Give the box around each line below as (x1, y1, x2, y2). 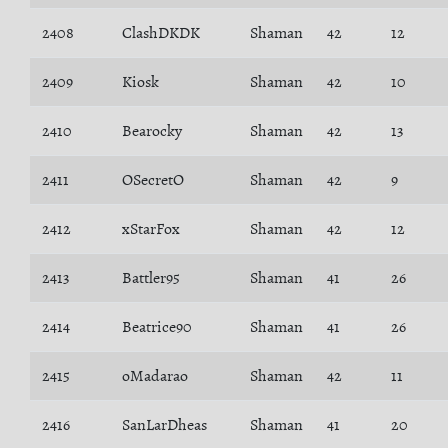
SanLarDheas (122, 414, 207, 436)
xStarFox (122, 218, 180, 240)
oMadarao (122, 365, 188, 387)
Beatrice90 (122, 316, 192, 338)
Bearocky (122, 120, 182, 142)
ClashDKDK (122, 22, 200, 44)
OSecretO (122, 169, 184, 191)
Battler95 (122, 267, 180, 289)
